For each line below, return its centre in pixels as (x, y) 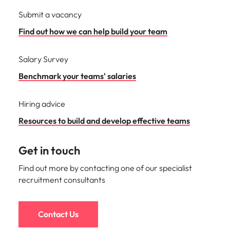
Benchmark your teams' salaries (77, 76)
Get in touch (49, 150)
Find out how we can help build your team (93, 31)
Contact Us (58, 214)
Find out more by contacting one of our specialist (105, 168)
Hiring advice (42, 104)
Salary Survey (43, 59)
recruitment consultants (62, 180)
